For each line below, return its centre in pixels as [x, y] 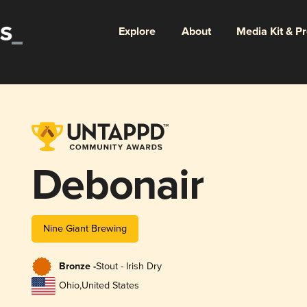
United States [110, 286]
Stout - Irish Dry [128, 267]
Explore [137, 32]
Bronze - [77, 267]
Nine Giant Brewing [85, 228]
